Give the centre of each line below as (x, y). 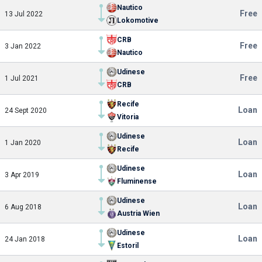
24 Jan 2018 (25, 239)
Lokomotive (138, 20)
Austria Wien (138, 213)
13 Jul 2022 (24, 14)
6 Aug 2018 (23, 207)
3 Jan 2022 (23, 46)
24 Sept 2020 (26, 111)
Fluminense (137, 181)
